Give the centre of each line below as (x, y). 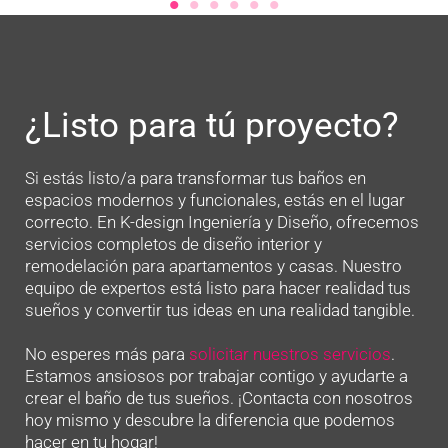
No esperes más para (107, 354)
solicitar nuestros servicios (290, 354)
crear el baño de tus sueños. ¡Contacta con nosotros (219, 398)
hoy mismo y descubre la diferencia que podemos (210, 420)
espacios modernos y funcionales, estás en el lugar (215, 200)
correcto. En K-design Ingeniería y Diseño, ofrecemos (222, 222)
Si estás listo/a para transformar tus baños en (195, 178)
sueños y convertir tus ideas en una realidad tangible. (220, 310)
